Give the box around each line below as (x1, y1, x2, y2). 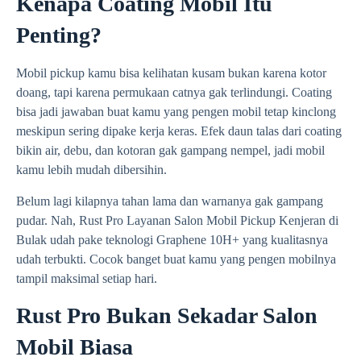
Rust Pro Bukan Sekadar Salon (16, 302, 317, 328)
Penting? (16, 23, 102, 48)
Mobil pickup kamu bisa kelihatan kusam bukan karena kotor (16, 66, 326, 81)
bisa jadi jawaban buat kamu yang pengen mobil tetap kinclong (16, 105, 336, 119)
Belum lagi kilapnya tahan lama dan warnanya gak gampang (16, 193, 323, 208)
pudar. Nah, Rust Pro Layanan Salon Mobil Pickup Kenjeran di (16, 213, 338, 227)
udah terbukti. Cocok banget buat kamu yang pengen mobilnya (16, 251, 336, 266)
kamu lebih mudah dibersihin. (16, 163, 167, 177)
